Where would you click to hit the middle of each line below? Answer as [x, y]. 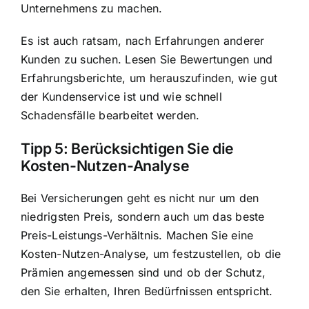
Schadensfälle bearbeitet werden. [110, 116]
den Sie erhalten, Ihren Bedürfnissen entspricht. [147, 291]
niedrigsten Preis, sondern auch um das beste [143, 216]
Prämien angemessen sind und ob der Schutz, [143, 272]
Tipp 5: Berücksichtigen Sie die [128, 148]
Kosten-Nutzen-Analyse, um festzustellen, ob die [151, 253]
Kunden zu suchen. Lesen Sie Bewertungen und [147, 60]
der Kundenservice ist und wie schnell [121, 97]
